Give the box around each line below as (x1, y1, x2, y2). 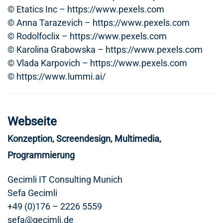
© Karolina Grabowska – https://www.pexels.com (7, 44, 203, 55)
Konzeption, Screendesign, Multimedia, (7, 133, 161, 144)
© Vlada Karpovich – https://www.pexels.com (7, 58, 187, 68)
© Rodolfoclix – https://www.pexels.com (7, 31, 167, 41)
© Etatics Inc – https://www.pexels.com (7, 4, 164, 14)
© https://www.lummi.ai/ (7, 71, 106, 82)
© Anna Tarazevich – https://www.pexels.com (7, 17, 190, 28)
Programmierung (7, 150, 75, 160)
